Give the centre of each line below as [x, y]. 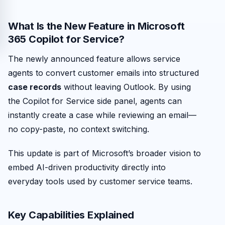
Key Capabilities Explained [71, 215]
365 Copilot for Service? [66, 39]
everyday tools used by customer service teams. [100, 181]
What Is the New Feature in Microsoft [96, 26]
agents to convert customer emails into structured [103, 73]
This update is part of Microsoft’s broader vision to [104, 153]
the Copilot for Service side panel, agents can [95, 101]
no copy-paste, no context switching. [79, 129]
